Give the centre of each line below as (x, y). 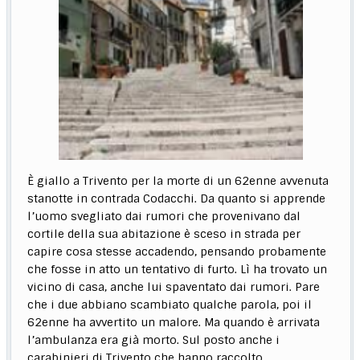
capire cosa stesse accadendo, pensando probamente (177, 252)
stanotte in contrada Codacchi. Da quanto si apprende (177, 198)
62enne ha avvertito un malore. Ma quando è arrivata (174, 322)
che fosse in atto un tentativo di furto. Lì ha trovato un (178, 269)
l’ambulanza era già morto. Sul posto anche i (154, 340)
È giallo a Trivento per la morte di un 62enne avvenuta (178, 181)
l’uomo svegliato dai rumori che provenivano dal (164, 216)
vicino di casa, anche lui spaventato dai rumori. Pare (174, 287)
